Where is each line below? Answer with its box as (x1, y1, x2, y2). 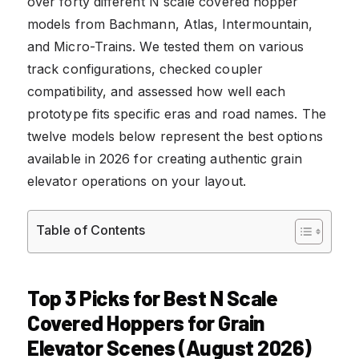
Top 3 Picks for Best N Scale (27, 284, 277, 310)
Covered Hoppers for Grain (27, 309, 264, 335)
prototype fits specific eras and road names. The (27, 105, 326, 122)
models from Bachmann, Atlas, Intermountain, (27, 15, 313, 32)
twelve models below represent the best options (27, 127, 323, 144)
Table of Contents (36, 221, 146, 238)
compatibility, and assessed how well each (27, 83, 286, 99)
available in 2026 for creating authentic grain (27, 150, 302, 167)
